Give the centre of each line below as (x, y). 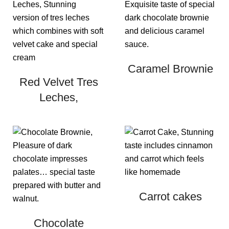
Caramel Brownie (170, 69)
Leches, (59, 98)
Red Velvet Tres (59, 82)
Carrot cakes (170, 197)
